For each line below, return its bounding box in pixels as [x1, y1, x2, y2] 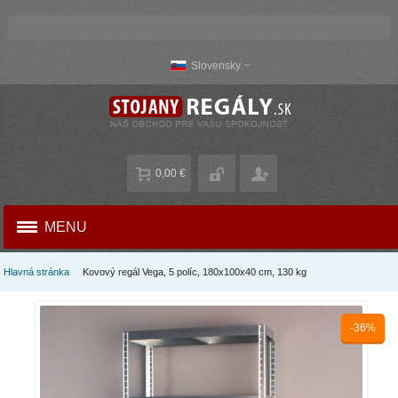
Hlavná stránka [4, 267, 70, 278]
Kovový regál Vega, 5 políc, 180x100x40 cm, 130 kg [83, 267, 307, 278]
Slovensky [190, 59, 241, 72]
